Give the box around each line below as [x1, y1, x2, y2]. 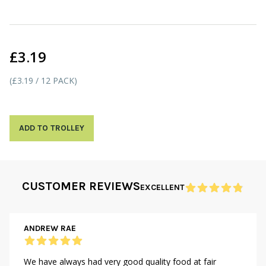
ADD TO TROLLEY [19, 123, 84, 133]
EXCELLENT [140, 182, 185, 192]
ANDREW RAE [24, 223, 76, 233]
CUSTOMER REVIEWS [22, 179, 140, 193]
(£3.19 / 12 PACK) [9, 75, 77, 86]
